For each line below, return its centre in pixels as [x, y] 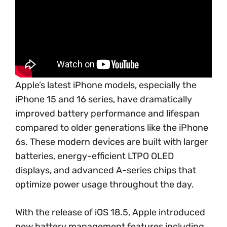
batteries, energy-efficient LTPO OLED [94, 156]
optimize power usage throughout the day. [105, 184]
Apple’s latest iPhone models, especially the [106, 85]
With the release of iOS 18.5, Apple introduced [110, 212]
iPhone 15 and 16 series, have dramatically [104, 99]
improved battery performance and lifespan [107, 113]
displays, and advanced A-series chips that [106, 170]
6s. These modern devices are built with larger [112, 142]
